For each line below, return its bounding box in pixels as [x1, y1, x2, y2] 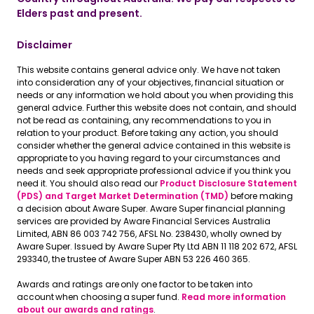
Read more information [182, 291, 286, 303]
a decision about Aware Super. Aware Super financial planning [17, 203, 285, 214]
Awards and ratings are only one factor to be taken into [17, 278, 252, 290]
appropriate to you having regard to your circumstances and [17, 152, 280, 164]
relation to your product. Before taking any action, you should [17, 127, 278, 139]
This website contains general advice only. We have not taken [17, 64, 280, 76]
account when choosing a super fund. [17, 291, 182, 303]
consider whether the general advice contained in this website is [17, 139, 291, 151]
